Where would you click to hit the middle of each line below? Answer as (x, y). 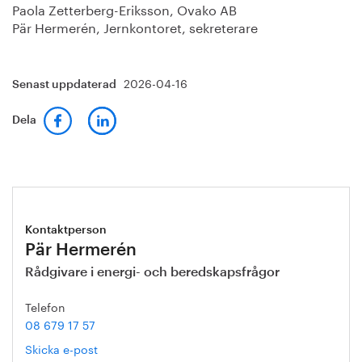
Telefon (45, 306)
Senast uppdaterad (65, 85)
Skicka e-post (61, 348)
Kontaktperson (66, 230)
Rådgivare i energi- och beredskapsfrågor (152, 272)
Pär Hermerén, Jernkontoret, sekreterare (135, 26)
